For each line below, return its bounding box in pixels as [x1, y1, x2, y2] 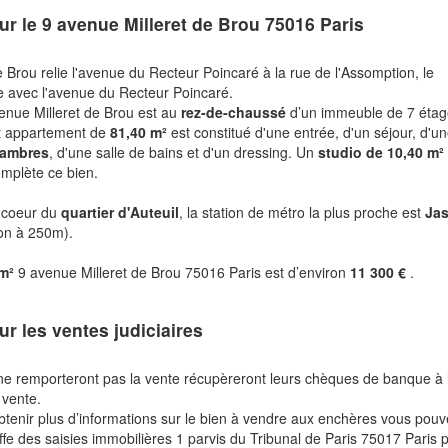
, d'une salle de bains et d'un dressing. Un [49, 141, 319, 162]
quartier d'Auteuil [61, 201, 180, 222]
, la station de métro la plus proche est [179, 201, 426, 222]
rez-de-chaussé [181, 101, 291, 122]
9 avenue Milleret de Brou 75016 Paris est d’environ [18, 261, 351, 282]
